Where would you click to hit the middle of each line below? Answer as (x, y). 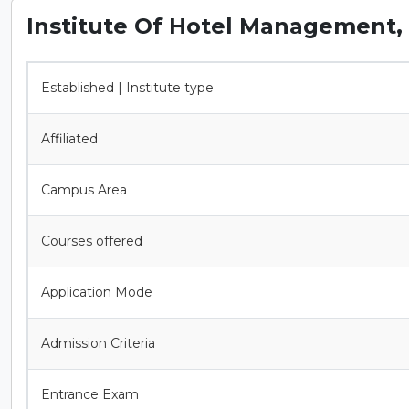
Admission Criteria (98, 343)
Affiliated (71, 138)
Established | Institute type (127, 87)
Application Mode (97, 292)
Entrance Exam (90, 394)
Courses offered (92, 241)
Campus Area (84, 189)
